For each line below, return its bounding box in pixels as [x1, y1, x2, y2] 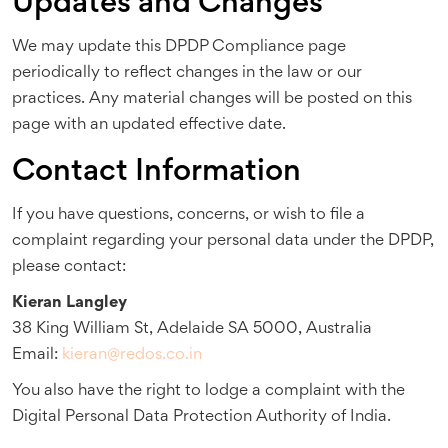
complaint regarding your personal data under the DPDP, [12, 234, 434, 249]
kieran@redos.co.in [62, 348, 202, 363]
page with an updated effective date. [12, 118, 286, 133]
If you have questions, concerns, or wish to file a [12, 208, 365, 223]
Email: [12, 348, 62, 363]
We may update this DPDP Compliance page [12, 40, 346, 55]
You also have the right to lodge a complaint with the [12, 384, 405, 399]
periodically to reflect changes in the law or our [12, 66, 362, 81]
